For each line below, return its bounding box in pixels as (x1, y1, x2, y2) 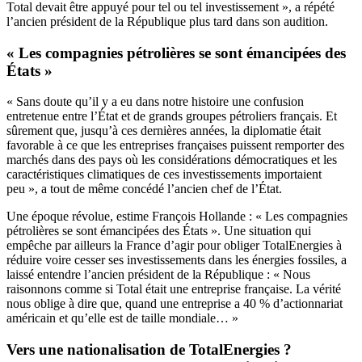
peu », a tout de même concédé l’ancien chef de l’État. (6, 182, 282, 196)
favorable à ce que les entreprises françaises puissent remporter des (6, 138, 344, 153)
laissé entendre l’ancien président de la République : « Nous (6, 267, 310, 282)
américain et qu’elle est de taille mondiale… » (6, 311, 238, 326)
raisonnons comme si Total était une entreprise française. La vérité (6, 282, 341, 297)
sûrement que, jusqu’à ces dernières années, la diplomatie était (6, 124, 321, 138)
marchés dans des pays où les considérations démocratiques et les (6, 153, 337, 167)
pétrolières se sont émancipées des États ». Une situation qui (6, 224, 311, 238)
